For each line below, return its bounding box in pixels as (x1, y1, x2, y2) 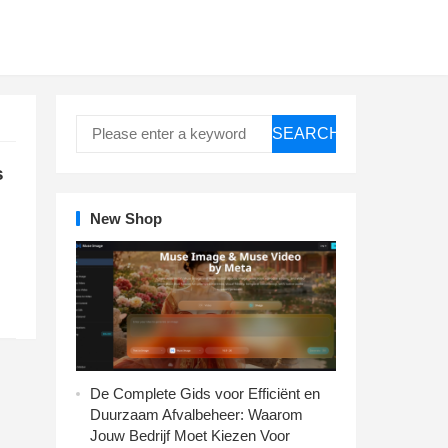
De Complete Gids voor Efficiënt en (90, 385, 320, 402)
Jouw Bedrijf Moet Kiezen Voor (90, 427, 290, 444)
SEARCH (272, 125, 341, 142)
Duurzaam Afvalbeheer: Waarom (90, 406, 303, 423)
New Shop (90, 210, 162, 227)
